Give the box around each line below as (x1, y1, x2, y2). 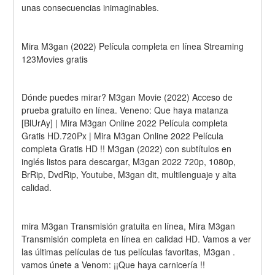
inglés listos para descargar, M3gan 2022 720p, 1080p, (21, 155, 236, 168)
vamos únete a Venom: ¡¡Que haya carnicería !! (21, 258, 206, 271)
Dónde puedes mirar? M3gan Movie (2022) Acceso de (21, 91, 233, 104)
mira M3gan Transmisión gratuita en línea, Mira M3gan (21, 220, 236, 233)
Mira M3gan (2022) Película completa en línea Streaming (21, 39, 244, 52)
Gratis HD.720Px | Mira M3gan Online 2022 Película (21, 130, 224, 142)
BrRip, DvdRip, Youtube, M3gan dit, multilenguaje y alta (21, 168, 237, 181)
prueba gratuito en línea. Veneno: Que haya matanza (21, 104, 229, 117)
